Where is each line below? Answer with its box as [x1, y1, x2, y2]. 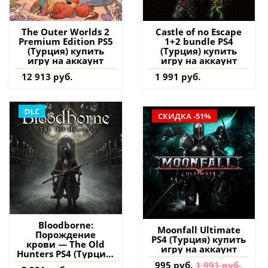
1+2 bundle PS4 [164, 35, 233, 48]
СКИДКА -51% [157, 111, 211, 122]
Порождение [35, 228, 96, 240]
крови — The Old [26, 237, 105, 250]
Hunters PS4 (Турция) [17, 247, 115, 260]
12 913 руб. [22, 71, 72, 83]
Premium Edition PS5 [18, 35, 113, 48]
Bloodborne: [38, 218, 93, 231]
